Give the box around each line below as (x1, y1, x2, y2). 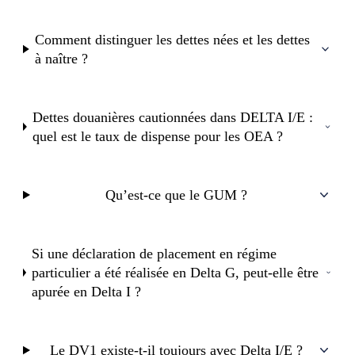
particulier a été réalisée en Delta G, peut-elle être (32, 264, 319, 281)
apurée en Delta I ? (32, 283, 142, 300)
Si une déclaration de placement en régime (32, 245, 277, 261)
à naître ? (35, 50, 89, 67)
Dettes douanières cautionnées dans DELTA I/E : (32, 109, 314, 125)
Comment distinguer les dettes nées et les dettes (35, 31, 311, 48)
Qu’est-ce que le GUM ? (105, 186, 247, 203)
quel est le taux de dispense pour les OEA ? (32, 128, 284, 144)
